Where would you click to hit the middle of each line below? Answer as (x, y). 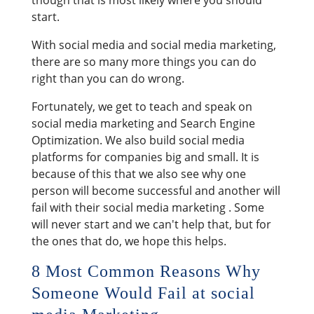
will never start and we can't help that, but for (151, 224)
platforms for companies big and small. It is (145, 157)
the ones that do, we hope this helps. (129, 241)
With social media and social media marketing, (153, 45)
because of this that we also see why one (138, 173)
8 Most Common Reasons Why (146, 271)
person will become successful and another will (156, 190)
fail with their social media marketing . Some (148, 207)
